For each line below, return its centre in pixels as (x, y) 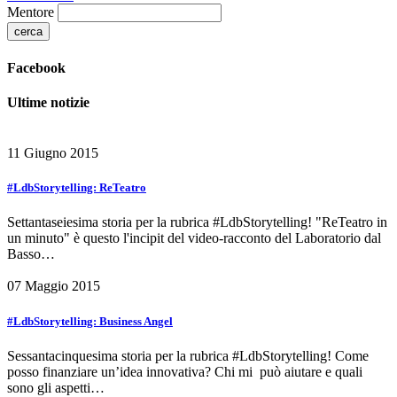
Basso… (31, 254)
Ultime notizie (48, 102)
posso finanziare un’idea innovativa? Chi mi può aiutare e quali (185, 371)
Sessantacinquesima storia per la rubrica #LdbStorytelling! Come (188, 355)
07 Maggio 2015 (54, 286)
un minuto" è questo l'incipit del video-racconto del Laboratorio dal (194, 238)
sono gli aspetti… (56, 387)
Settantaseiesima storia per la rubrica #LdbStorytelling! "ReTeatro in (197, 222)
